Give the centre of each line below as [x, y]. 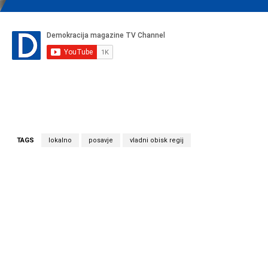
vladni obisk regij [157, 140]
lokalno [60, 140]
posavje [101, 140]
